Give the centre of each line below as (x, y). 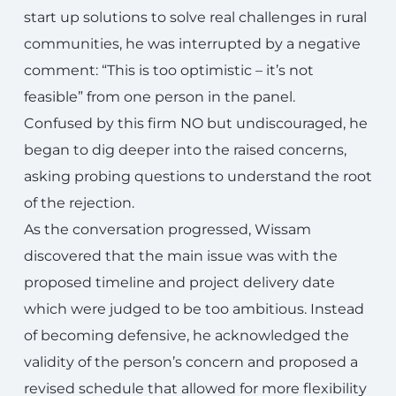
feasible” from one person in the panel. (160, 97)
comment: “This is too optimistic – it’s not (169, 70)
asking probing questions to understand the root (198, 176)
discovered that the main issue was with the (181, 256)
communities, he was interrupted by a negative (192, 44)
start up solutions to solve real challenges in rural (195, 17)
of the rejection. (79, 203)
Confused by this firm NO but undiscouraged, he (196, 123)
